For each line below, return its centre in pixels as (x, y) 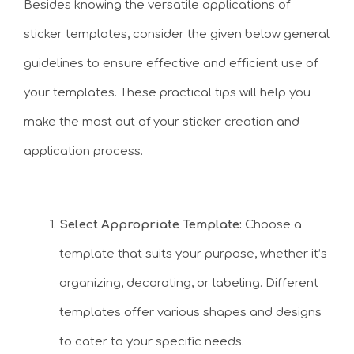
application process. (83, 152)
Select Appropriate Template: (151, 224)
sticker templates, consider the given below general (177, 35)
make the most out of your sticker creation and (162, 122)
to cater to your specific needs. (152, 341)
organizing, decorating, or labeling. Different (189, 283)
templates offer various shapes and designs (190, 312)
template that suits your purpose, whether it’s (193, 254)
